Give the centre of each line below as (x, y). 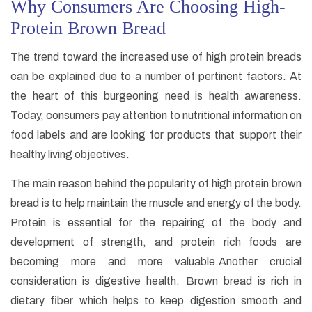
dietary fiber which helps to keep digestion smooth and (156, 301)
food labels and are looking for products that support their (156, 135)
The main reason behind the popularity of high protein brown (156, 184)
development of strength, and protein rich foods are (156, 242)
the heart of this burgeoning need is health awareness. (156, 96)
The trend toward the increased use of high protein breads (156, 57)
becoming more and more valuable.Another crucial (156, 262)
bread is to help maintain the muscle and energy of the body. (156, 203)
